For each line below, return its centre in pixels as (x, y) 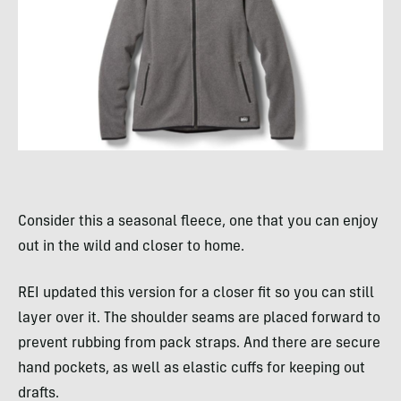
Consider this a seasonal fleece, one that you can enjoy (198, 222)
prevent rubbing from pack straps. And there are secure (199, 343)
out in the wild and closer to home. (131, 247)
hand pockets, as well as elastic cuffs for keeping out (192, 368)
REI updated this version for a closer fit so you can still (196, 293)
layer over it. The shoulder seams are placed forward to (199, 318)
